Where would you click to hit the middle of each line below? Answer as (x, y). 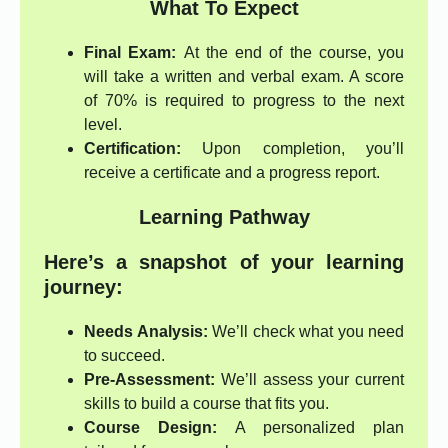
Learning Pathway (224, 217)
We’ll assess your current (309, 380)
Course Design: (150, 428)
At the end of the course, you (290, 53)
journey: (83, 287)
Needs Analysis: (146, 332)
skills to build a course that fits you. (206, 404)
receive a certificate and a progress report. (232, 173)
